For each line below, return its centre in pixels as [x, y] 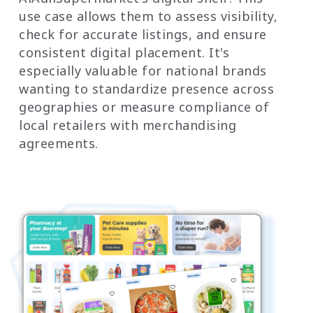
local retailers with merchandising [128, 125]
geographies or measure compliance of [144, 107]
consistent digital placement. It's [124, 52]
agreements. [59, 143]
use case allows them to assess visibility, [148, 16]
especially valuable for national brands [143, 70]
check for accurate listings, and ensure [143, 34]
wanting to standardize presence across [146, 88]
